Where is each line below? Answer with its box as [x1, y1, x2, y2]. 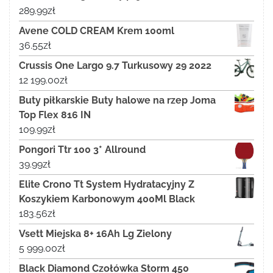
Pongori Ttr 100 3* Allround [19, 144, 146, 156]
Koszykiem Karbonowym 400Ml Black [19, 193, 195, 205]
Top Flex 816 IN [19, 109, 91, 121]
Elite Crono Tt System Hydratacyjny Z [19, 179, 194, 191]
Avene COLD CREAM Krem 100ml [19, 25, 174, 37]
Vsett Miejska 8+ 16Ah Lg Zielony [19, 228, 172, 240]
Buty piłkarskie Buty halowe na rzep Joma [19, 94, 216, 107]
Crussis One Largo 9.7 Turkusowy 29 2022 [19, 60, 211, 72]
